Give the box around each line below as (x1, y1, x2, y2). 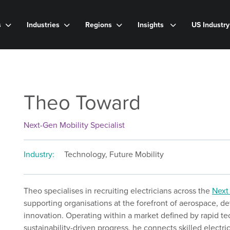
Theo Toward (23, 87, 141, 118)
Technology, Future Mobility (64, 148, 164, 160)
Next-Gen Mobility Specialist (23, 119, 125, 131)
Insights (138, 19, 166, 30)
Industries (27, 19, 60, 30)
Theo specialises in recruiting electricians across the (23, 185, 212, 197)
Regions (85, 19, 112, 30)
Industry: (23, 148, 56, 160)
